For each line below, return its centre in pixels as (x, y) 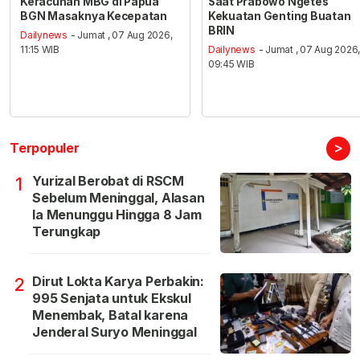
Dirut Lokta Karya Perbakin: (118, 282)
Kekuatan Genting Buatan (279, 16)
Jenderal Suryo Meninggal (115, 332)
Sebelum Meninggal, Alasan (119, 198)
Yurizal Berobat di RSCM (108, 181)
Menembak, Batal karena (110, 315)
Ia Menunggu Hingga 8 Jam (117, 215)
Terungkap (67, 232)
